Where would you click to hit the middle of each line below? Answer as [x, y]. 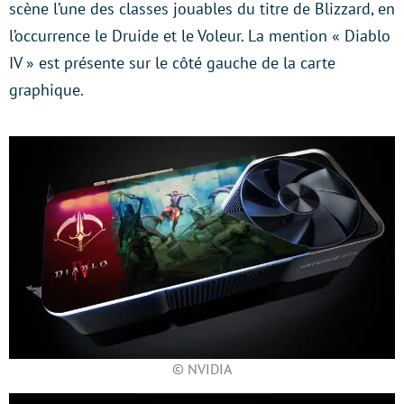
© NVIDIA [202, 369]
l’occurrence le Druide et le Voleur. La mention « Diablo [200, 36]
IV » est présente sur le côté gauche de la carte [172, 63]
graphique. [46, 90]
